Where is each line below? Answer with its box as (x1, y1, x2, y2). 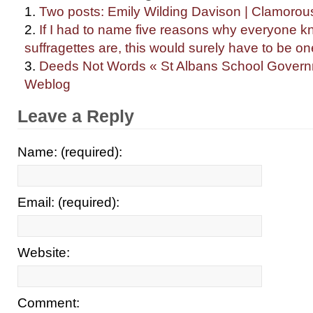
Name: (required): (17, 145, 122, 159)
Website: (17, 245, 70, 260)
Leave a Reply (17, 106, 134, 126)
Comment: (17, 296, 80, 310)
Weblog (24, 76, 71, 92)
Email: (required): (17, 195, 119, 210)
